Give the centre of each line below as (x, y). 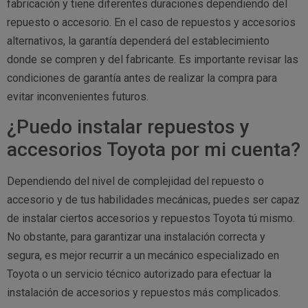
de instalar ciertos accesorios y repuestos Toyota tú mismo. (151, 219)
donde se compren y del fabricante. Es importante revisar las (153, 59)
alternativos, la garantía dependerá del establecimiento (138, 41)
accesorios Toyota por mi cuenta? (154, 150)
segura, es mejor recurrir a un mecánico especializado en (143, 256)
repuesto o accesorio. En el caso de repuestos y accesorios (151, 22)
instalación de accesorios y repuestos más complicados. (144, 293)
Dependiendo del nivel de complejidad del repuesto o (135, 181)
